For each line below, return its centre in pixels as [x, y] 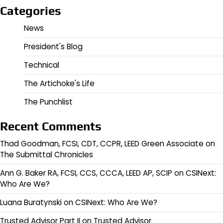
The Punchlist [48, 102]
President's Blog [53, 46]
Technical [42, 65]
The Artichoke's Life [59, 83]
